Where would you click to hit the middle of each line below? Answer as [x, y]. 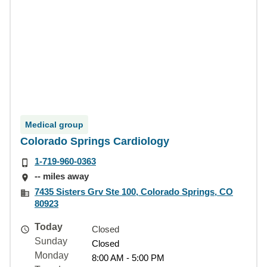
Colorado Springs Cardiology [95, 141]
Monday [52, 255]
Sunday [51, 241]
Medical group [54, 125]
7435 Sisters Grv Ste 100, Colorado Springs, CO [134, 191]
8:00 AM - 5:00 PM [128, 257]
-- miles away [62, 176]
